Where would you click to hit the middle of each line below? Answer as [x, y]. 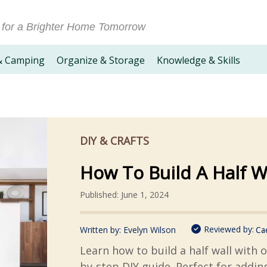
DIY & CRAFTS [114, 141]
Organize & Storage [101, 60]
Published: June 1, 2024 [124, 195]
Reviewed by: [229, 229]
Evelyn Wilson [150, 230]
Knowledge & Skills [198, 60]
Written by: [102, 230]
